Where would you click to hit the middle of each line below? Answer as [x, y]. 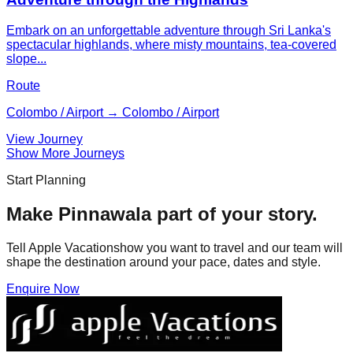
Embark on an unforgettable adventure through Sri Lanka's [169, 30]
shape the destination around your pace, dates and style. [163, 262]
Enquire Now [43, 288]
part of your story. [234, 214]
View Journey [45, 139]
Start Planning [46, 180]
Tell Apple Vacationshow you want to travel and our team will [175, 247]
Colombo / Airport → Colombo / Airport [113, 112]
